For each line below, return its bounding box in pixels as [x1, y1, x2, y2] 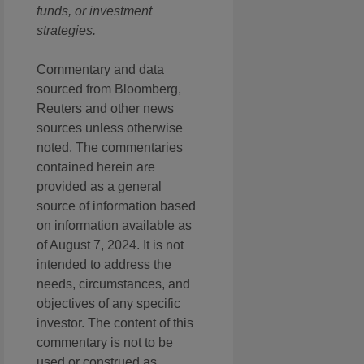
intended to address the [37, 258, 171, 272]
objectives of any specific [37, 297, 180, 311]
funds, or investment [37, 4, 152, 19]
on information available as [37, 219, 192, 233]
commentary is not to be [37, 336, 173, 350]
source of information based [37, 199, 196, 214]
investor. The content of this [37, 316, 193, 331]
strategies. [37, 24, 96, 38]
